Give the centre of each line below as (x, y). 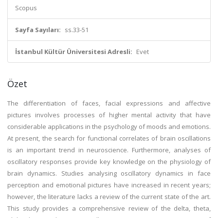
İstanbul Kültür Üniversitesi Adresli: (74, 52)
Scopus (26, 8)
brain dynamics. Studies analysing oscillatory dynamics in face (109, 173)
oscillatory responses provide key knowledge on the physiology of (109, 162)
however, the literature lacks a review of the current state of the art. (109, 197)
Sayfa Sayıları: (38, 30)
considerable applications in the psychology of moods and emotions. (109, 127)
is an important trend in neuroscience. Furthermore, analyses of (109, 150)
